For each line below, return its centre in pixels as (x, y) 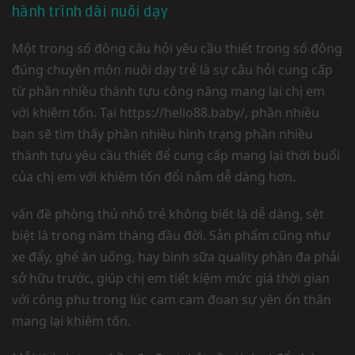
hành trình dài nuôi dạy (90, 12)
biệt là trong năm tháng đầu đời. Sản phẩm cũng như (171, 235)
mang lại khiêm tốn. (71, 321)
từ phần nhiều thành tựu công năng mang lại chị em (168, 91)
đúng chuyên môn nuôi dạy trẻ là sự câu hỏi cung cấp (172, 70)
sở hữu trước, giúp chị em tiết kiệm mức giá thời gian (171, 278)
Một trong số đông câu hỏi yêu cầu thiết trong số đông (177, 48)
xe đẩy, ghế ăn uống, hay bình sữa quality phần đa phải (176, 257)
